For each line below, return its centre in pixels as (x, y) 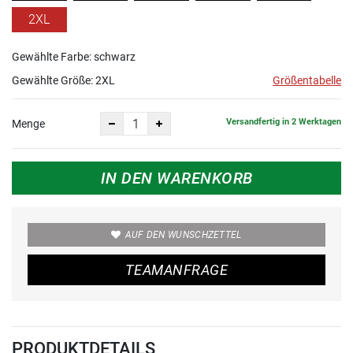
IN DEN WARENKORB (176, 178)
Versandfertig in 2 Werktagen (284, 121)
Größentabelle (307, 81)
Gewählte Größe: (54, 81)
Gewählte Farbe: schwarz (74, 57)
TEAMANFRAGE (176, 270)
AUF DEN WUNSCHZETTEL (183, 235)
